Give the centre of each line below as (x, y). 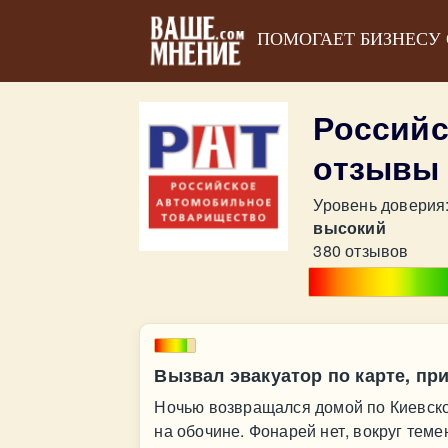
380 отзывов (361, 250)
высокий (349, 227)
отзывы (376, 167)
